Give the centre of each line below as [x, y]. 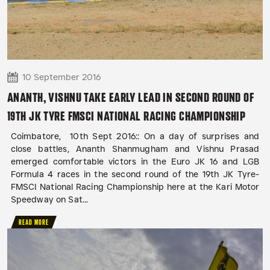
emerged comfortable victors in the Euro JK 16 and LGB [135, 162]
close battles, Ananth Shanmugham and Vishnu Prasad [135, 149]
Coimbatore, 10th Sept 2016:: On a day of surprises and [135, 137]
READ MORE [34, 223]
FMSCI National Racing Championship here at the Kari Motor [135, 187]
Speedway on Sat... [49, 200]
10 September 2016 [61, 77]
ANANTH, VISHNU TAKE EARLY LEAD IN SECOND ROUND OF [131, 98]
